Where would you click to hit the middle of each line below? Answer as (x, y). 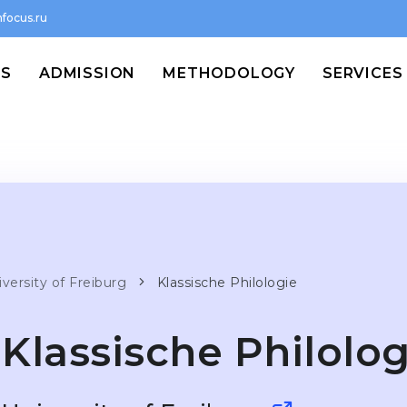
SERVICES (363, 73)
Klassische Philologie (227, 283)
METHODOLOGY (229, 73)
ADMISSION (87, 73)
